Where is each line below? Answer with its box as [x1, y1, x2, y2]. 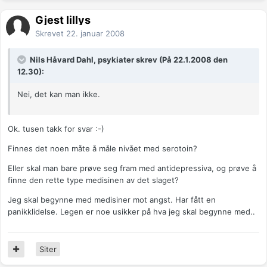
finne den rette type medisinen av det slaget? [8, 175, 179, 185]
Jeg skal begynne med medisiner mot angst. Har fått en [8, 195, 216, 205]
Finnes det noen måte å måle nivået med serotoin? [8, 144, 197, 154]
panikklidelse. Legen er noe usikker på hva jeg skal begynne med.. [8, 207, 255, 217]
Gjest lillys [35, 14, 91, 27]
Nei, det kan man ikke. [17, 89, 100, 100]
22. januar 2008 [66, 29, 125, 39]
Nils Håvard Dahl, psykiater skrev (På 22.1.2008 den [28, 55, 228, 65]
